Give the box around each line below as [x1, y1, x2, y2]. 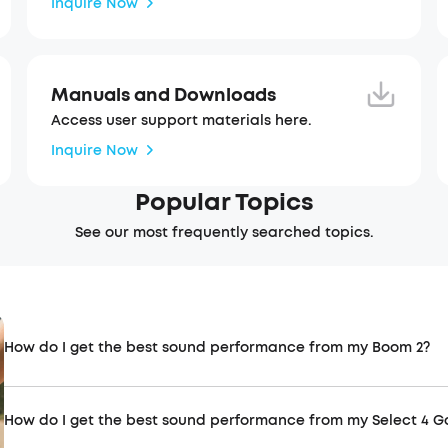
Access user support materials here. [50, 111, 312, 130]
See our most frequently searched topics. [74, 223, 374, 242]
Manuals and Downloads [50, 82, 276, 107]
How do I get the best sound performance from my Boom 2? [4, 338, 430, 357]
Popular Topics [134, 186, 314, 218]
